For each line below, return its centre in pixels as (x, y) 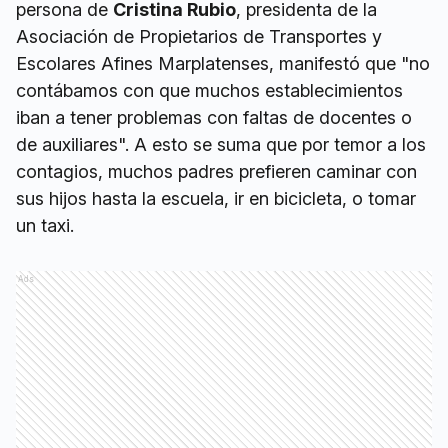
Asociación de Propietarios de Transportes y (199, 37)
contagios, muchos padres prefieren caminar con (216, 172)
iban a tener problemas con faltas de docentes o (214, 118)
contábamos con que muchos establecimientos (209, 91)
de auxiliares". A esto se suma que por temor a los (221, 145)
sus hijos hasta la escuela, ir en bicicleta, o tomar (216, 199)
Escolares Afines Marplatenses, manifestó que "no (223, 64)
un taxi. (45, 226)
